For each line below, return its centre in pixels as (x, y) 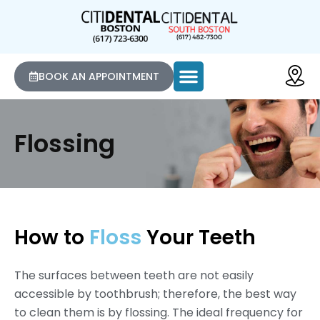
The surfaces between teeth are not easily (134, 276)
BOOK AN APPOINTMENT (99, 77)
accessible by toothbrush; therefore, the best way (155, 294)
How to (52, 238)
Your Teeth (201, 238)
